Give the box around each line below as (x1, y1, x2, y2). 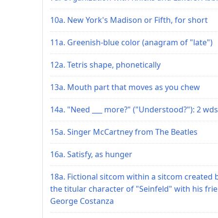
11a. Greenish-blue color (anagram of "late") (50, 36, 213, 48)
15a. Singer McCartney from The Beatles (50, 126, 198, 137)
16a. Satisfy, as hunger (50, 148, 132, 160)
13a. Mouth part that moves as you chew (50, 81, 200, 92)
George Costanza (50, 195, 114, 206)
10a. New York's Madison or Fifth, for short (50, 14, 208, 25)
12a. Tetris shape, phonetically (50, 59, 161, 70)
